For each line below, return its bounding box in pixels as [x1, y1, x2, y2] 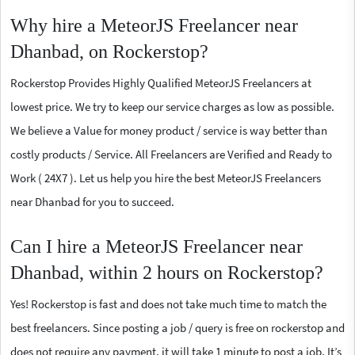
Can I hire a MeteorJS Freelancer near [10, 235, 303, 257]
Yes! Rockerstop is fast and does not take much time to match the [10, 296, 326, 311]
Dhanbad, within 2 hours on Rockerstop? [10, 261, 323, 283]
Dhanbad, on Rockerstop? [10, 40, 208, 62]
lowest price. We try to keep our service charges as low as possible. [10, 98, 334, 114]
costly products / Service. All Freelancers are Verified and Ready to [10, 146, 332, 162]
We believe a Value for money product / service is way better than [10, 122, 327, 138]
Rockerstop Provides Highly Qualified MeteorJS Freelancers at [10, 74, 311, 90]
